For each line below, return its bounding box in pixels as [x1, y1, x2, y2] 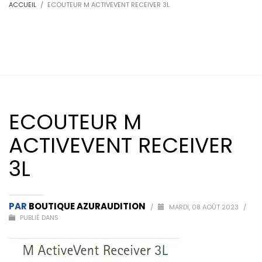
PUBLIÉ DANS [18, 213, 58, 223]
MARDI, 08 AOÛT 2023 [169, 202, 240, 212]
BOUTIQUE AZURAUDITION [29, 200, 147, 213]
